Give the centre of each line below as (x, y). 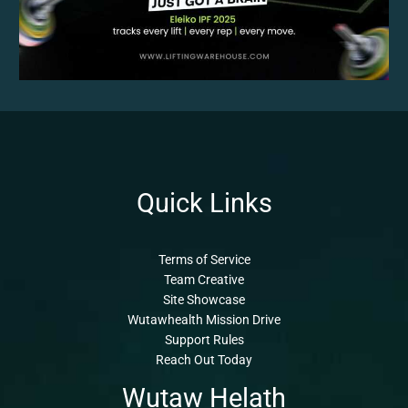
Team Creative (204, 280)
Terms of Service (204, 260)
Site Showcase (204, 300)
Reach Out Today (204, 360)
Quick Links (204, 203)
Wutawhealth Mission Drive (204, 320)
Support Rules (204, 340)
